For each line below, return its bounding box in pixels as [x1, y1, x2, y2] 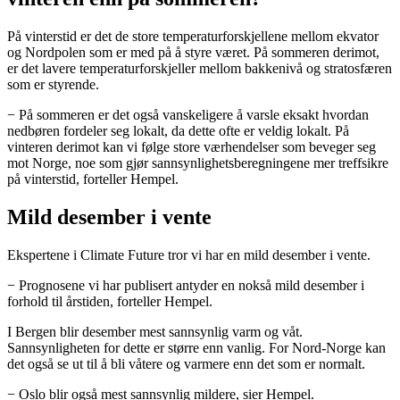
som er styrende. [7, 77, 99, 93]
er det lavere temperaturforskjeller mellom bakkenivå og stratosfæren [7, 61, 392, 77]
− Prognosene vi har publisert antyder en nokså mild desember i [7, 278, 364, 294]
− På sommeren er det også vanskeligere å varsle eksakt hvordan [7, 107, 369, 123]
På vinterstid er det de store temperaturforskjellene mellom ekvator [7, 29, 379, 45]
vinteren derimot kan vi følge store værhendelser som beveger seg [7, 139, 376, 155]
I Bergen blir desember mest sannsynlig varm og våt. [7, 324, 303, 340]
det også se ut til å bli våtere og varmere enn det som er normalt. [7, 356, 365, 372]
